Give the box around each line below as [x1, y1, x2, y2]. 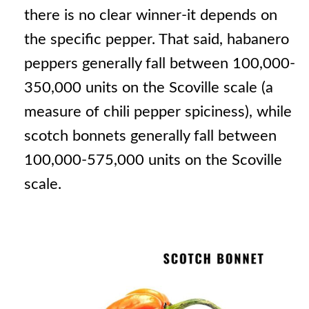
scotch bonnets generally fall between [23, 128, 277, 143]
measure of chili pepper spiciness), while [23, 103, 292, 119]
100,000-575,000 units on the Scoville [23, 152, 282, 168]
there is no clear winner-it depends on [23, 7, 277, 23]
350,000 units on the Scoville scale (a [23, 79, 273, 95]
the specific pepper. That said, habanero [23, 31, 289, 47]
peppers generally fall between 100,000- [23, 55, 295, 71]
